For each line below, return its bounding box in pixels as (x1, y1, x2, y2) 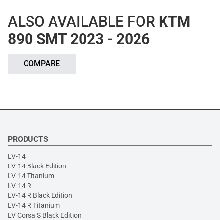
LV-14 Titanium (8, 172, 54, 180)
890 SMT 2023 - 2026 (8, 30, 150, 48)
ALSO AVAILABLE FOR (8, 13, 159, 30)
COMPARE (24, 59, 60, 69)
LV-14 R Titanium (8, 201, 60, 210)
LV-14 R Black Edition (8, 192, 72, 200)
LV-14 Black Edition (8, 162, 66, 170)
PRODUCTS (8, 135, 48, 144)
